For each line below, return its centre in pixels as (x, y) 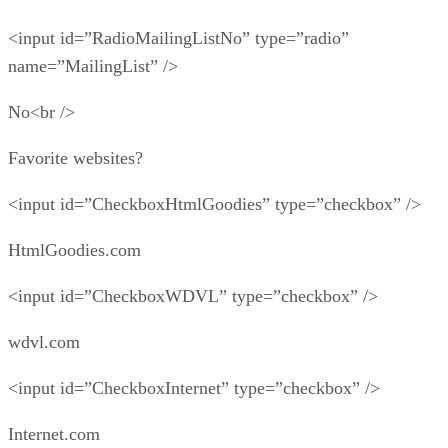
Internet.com (54, 433)
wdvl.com (44, 341)
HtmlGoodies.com (74, 249)
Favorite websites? (75, 157)
